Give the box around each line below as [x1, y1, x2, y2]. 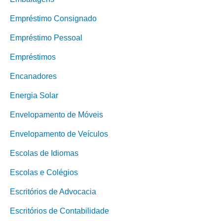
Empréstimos [10, 53, 56, 61]
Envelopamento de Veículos [10, 130, 108, 138]
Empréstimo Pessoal [10, 34, 82, 42]
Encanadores [10, 72, 57, 80]
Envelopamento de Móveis [10, 110, 103, 119]
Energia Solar [10, 91, 58, 100]
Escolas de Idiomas [10, 149, 78, 157]
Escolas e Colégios [10, 168, 78, 177]
